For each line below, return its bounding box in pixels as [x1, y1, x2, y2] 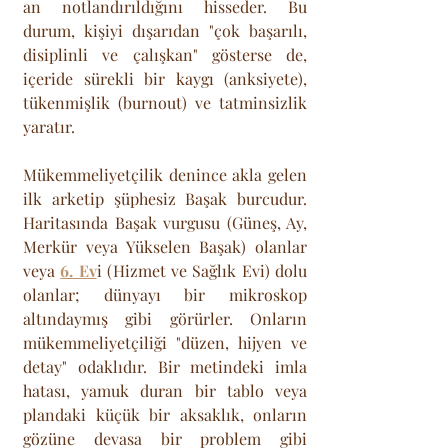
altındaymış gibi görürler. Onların [23, 307, 307, 329]
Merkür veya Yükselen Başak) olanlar [23, 235, 307, 257]
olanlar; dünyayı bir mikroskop [23, 283, 307, 305]
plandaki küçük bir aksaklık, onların [23, 403, 307, 425]
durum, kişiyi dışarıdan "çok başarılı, [23, 19, 307, 41]
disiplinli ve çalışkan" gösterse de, [23, 43, 307, 65]
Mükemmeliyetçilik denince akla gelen [23, 163, 307, 185]
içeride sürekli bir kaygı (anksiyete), [23, 67, 307, 89]
